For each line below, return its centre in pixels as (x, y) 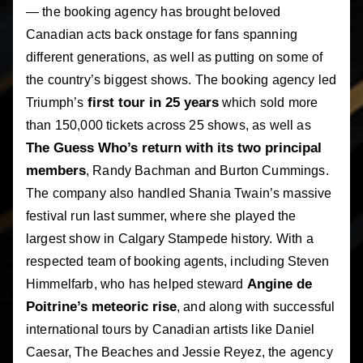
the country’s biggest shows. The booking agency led (181, 79)
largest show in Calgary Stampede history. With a (170, 238)
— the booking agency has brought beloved (154, 11)
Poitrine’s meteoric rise (101, 306)
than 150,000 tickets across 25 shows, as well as (169, 125)
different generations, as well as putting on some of (175, 57)
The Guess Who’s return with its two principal (174, 147)
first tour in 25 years (153, 102)
